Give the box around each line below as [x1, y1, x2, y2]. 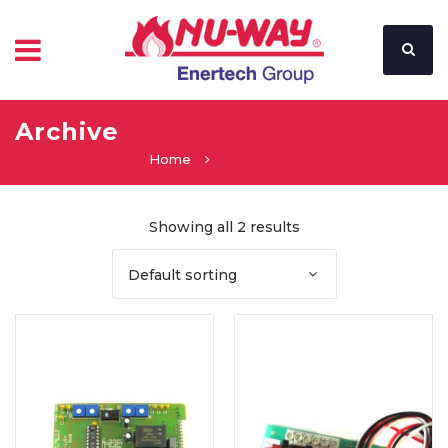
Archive [15, 117, 119, 146]
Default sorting [127, 266, 237, 284]
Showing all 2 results [148, 218, 300, 236]
